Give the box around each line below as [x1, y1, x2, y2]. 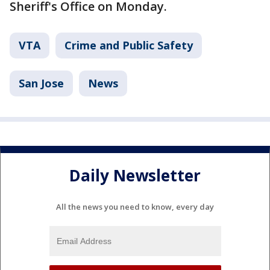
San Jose [19, 76, 64, 90]
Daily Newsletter [69, 165, 201, 187]
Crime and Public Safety [64, 38, 193, 52]
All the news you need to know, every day [56, 201, 214, 212]
